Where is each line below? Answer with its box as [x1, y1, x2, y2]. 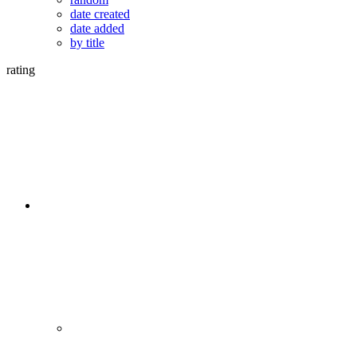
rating [6, 63, 35, 76]
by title [70, 36, 104, 49]
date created [70, 7, 130, 21]
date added [70, 22, 124, 35]
